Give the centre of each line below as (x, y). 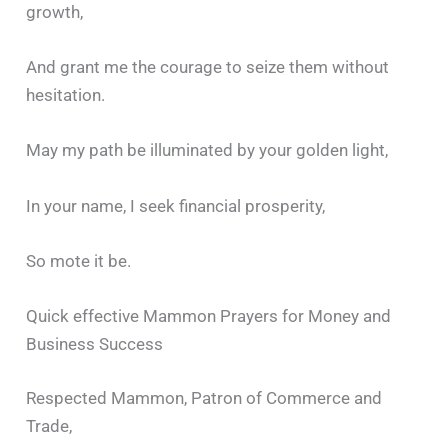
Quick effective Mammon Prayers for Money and (209, 316)
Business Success (95, 344)
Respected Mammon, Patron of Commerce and (204, 397)
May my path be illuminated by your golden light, (207, 150)
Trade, (49, 425)
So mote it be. (79, 260)
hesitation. (66, 95)
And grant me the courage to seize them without (208, 67)
